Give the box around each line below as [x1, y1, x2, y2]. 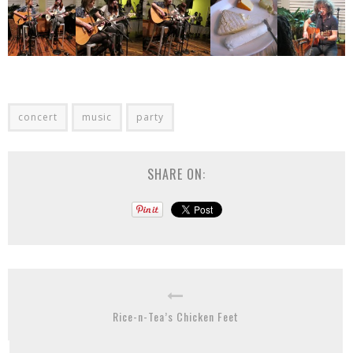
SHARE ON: [147, 164, 206, 184]
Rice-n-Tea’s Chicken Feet [112, 307, 239, 325]
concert [18, 110, 58, 124]
